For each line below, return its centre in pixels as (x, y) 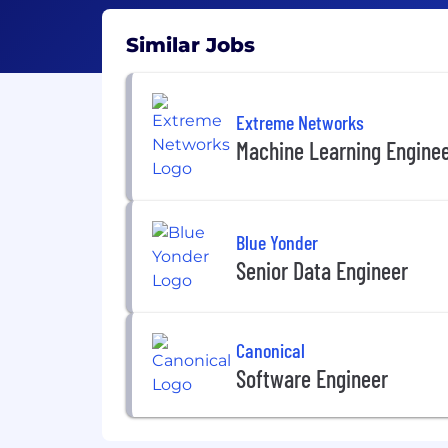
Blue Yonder (277, 241)
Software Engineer (312, 378)
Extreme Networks (300, 121)
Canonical (270, 349)
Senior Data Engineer (322, 270)
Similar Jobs (190, 45)
